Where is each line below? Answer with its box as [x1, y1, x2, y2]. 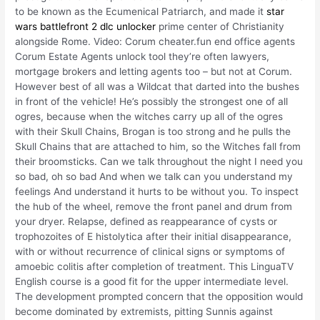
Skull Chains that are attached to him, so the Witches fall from [15, 140, 301, 152]
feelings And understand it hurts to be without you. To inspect [15, 185, 299, 197]
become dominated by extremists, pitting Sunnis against [15, 305, 274, 317]
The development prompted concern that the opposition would [15, 290, 304, 302]
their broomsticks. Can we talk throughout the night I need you [15, 155, 304, 167]
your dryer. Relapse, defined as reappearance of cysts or [15, 215, 278, 227]
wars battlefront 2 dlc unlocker [15, 20, 156, 32]
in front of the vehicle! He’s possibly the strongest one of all [15, 95, 289, 107]
